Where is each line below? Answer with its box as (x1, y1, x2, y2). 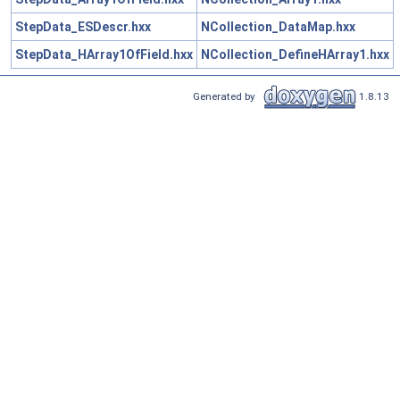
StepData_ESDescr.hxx (15, 19, 151, 34)
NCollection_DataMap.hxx (201, 19, 355, 34)
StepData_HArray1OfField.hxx (15, 46, 193, 62)
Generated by (193, 89, 261, 103)
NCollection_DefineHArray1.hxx (201, 46, 389, 62)
